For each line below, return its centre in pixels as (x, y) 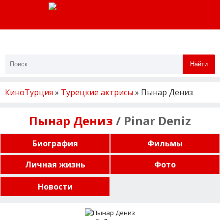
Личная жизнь (55, 164)
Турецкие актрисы (97, 92)
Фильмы (165, 143)
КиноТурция (29, 92)
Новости (55, 186)
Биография (55, 143)
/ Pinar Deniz (152, 120)
